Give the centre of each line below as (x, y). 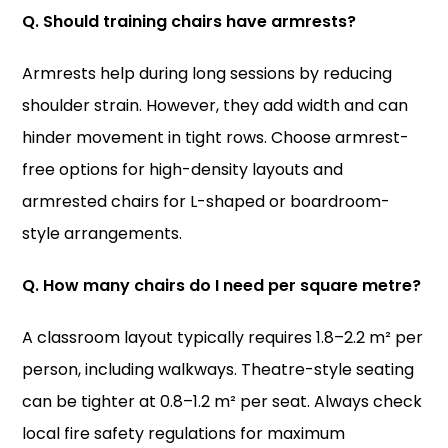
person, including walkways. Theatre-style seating (218, 369)
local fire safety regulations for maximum (184, 433)
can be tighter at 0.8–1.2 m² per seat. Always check (222, 401)
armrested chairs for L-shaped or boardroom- (206, 201)
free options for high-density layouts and (183, 169)
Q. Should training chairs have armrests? (189, 21)
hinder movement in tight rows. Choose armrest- (216, 137)
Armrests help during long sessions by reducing (207, 73)
